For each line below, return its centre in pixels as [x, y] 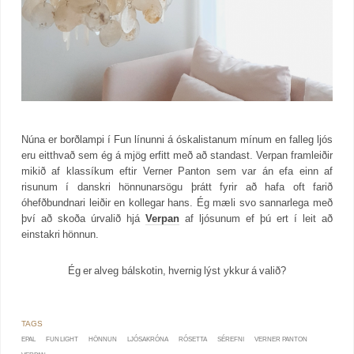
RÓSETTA [193, 339]
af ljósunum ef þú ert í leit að [256, 218]
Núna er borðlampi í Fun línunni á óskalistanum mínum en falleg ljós [177, 139]
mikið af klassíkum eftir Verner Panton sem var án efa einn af [177, 171]
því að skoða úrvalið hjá [83, 218]
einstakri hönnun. [60, 234]
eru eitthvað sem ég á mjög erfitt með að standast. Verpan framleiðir [177, 155]
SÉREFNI [231, 339]
